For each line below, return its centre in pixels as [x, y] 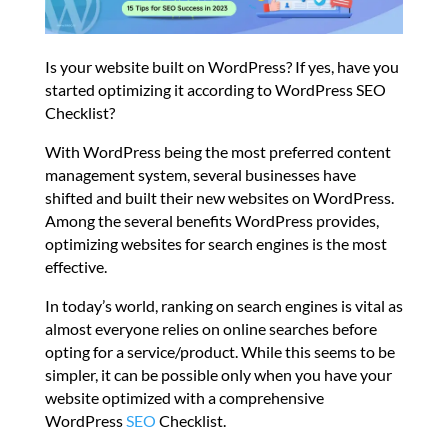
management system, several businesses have [200, 175]
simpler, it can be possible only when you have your [218, 375]
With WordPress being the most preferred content [217, 152]
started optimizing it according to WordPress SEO [215, 90]
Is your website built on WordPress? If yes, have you [221, 67]
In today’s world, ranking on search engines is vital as [223, 306]
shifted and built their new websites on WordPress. [219, 198]
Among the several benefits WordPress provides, [211, 221]
